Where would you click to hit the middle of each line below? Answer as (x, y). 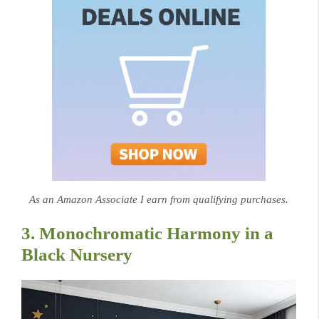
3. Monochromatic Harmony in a (147, 233)
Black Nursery (77, 254)
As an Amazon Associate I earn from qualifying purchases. (159, 200)
